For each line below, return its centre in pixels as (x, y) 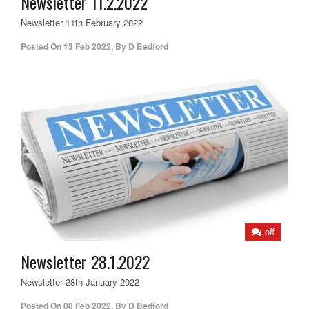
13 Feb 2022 (87, 47)
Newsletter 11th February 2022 (82, 23)
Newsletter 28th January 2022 (80, 281)
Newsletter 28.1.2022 (85, 261)
